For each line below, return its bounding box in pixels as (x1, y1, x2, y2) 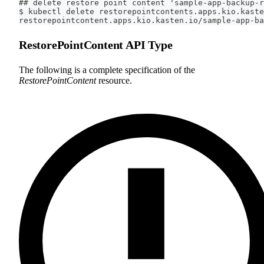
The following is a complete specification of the (19, 64, 195, 75)
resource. (96, 75, 132, 85)
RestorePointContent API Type (19, 38, 173, 51)
